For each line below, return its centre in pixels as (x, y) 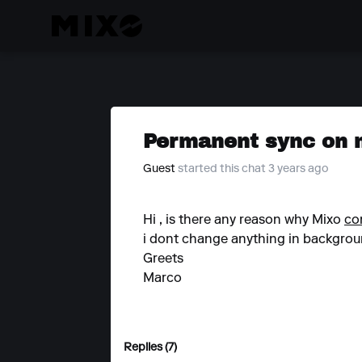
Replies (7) (150, 348)
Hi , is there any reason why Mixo (244, 221)
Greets (163, 259)
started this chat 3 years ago (253, 170)
